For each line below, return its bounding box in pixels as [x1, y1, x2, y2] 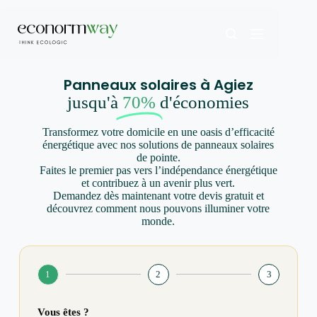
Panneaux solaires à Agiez [63, 75, 253, 95]
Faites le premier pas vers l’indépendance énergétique [39, 163, 277, 176]
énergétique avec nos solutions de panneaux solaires [42, 138, 275, 151]
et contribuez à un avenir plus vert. [81, 176, 236, 189]
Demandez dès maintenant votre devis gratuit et [52, 189, 264, 202]
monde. [142, 214, 175, 227]
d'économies [160, 93, 250, 112]
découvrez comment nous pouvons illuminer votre [47, 202, 270, 214]
